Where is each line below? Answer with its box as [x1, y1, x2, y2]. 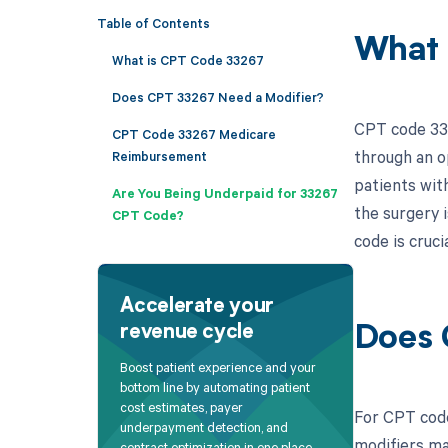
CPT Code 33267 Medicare [111, 124, 276, 143]
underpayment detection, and [120, 418, 289, 437]
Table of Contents [96, 13, 210, 32]
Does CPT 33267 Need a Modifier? [111, 87, 324, 106]
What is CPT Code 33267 [111, 50, 264, 69]
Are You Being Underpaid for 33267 [111, 183, 338, 202]
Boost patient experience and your [120, 358, 317, 377]
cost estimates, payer [120, 398, 244, 417]
